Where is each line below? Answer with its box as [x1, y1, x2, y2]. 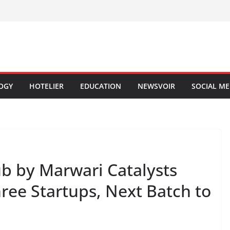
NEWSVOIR [138, 81, 175, 91]
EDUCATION [80, 81, 121, 91]
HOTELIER [29, 81, 64, 91]
